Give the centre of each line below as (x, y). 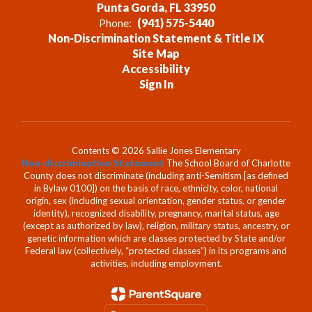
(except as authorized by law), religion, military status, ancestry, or (156, 226)
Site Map (156, 53)
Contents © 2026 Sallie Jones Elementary (156, 150)
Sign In (156, 84)
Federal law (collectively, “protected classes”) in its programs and (156, 251)
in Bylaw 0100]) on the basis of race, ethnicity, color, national (156, 188)
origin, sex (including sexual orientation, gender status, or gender (156, 201)
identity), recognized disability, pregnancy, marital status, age (156, 213)
